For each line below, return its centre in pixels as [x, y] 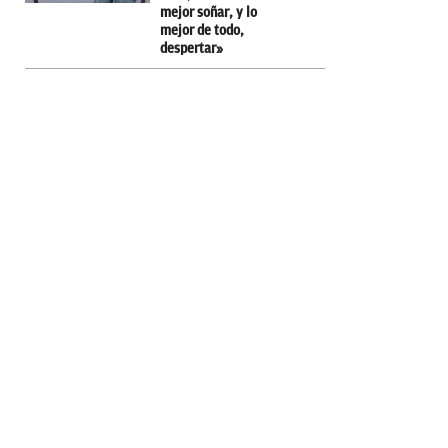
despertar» [191, 48]
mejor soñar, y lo [208, 12]
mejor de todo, [202, 30]
